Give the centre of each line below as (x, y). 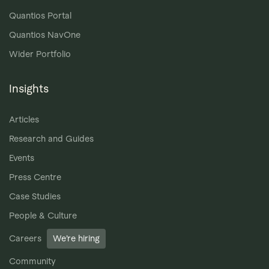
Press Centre (35, 177)
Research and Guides (51, 139)
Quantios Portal (40, 16)
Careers (26, 239)
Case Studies (35, 197)
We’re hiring (76, 239)
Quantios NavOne (45, 35)
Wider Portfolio (40, 54)
